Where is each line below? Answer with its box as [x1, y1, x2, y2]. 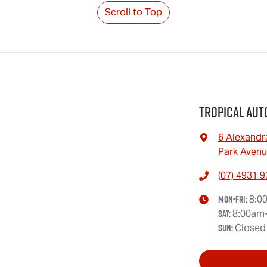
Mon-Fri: [218, 193, 249, 206]
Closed [234, 222, 266, 234]
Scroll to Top [105, 6, 162, 18]
